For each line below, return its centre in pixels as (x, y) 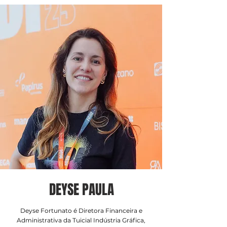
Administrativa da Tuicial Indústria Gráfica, (81, 220)
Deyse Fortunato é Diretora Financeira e (81, 211)
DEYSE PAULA (81, 190)
